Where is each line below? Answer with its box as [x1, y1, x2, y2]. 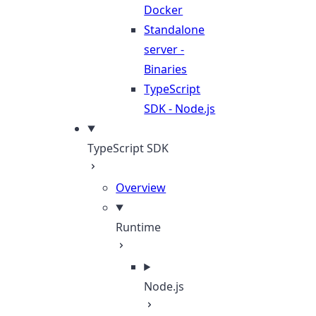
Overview [116, 180, 166, 195]
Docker [144, 2, 183, 18]
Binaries [144, 61, 188, 77]
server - [144, 42, 185, 57]
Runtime [116, 219, 162, 235]
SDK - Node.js [144, 101, 216, 116]
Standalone [144, 22, 205, 37]
